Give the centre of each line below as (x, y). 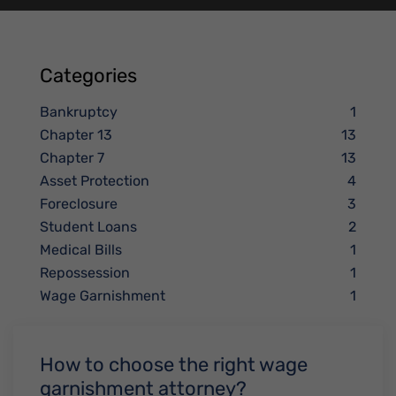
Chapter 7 (72, 158)
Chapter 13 (76, 135)
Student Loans (88, 227)
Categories (88, 76)
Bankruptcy (79, 112)
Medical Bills (81, 250)
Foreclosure (79, 204)
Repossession (85, 273)
